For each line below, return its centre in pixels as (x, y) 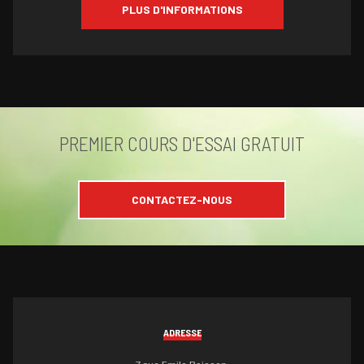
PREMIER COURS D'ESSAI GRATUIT (182, 143)
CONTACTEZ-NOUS (182, 199)
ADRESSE (182, 332)
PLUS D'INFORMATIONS (182, 9)
